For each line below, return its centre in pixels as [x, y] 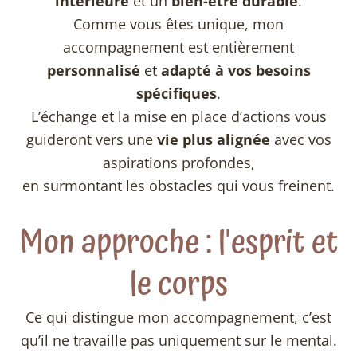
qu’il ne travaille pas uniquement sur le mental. [178, 340]
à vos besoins [263, 71]
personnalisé [93, 71]
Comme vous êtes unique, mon [178, 24]
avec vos [300, 140]
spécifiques [177, 94]
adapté [186, 71]
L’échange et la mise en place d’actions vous [178, 117]
